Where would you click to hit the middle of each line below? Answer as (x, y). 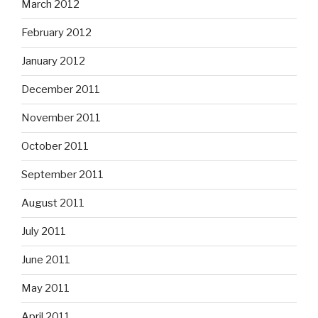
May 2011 (45, 289)
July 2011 (44, 232)
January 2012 (53, 61)
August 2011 (53, 203)
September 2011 (62, 175)
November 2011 (61, 118)
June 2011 (46, 260)
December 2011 (61, 90)
